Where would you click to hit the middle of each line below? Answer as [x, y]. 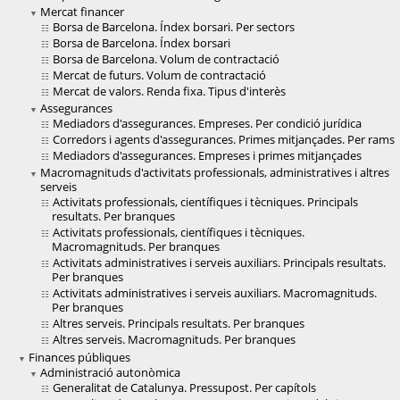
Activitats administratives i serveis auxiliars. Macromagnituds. [215, 293]
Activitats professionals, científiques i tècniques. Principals [205, 202]
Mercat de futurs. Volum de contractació [159, 75]
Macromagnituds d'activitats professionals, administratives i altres [215, 173]
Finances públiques [79, 358]
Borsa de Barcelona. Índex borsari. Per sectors [174, 27]
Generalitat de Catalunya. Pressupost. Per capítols [184, 388]
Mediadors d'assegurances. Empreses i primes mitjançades [207, 156]
